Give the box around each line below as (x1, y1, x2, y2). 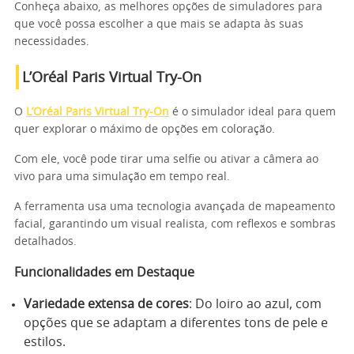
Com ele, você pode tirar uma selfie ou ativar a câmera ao (14, 153, 318, 165)
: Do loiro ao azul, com (189, 297, 322, 311)
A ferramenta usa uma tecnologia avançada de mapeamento (14, 201, 335, 213)
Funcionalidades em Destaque (14, 265, 194, 279)
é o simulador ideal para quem (169, 106, 336, 118)
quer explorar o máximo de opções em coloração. (14, 123, 275, 135)
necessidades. (14, 36, 89, 47)
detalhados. (14, 235, 77, 247)
